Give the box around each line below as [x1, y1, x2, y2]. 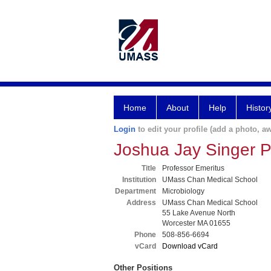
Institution [122, 175, 156, 184]
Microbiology [162, 187, 204, 195]
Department [115, 187, 156, 195]
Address [126, 198, 156, 207]
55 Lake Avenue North [162, 209, 235, 217]
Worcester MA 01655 [162, 219, 230, 227]
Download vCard [162, 242, 218, 250]
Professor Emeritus [162, 164, 224, 172]
